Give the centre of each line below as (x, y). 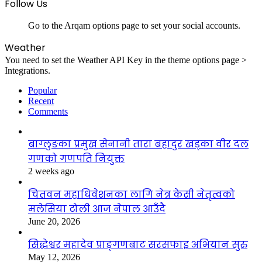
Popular (42, 90)
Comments (48, 111)
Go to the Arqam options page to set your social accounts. (134, 25)
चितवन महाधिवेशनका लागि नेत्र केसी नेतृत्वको (132, 194)
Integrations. (27, 70)
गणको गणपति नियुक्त (76, 158)
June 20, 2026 (54, 221)
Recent (41, 101)
